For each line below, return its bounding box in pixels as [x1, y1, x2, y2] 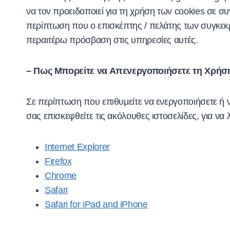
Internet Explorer [45, 141, 110, 152]
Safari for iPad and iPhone [45, 199, 148, 209]
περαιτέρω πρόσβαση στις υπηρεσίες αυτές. [26, 34, 198, 45]
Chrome [45, 170, 76, 181]
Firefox [45, 156, 72, 166]
